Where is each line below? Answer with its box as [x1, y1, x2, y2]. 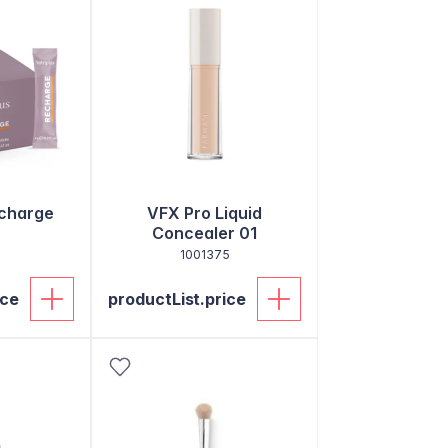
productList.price [108, 289, 247, 309]
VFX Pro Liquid [147, 203, 262, 223]
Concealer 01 [152, 223, 257, 243]
